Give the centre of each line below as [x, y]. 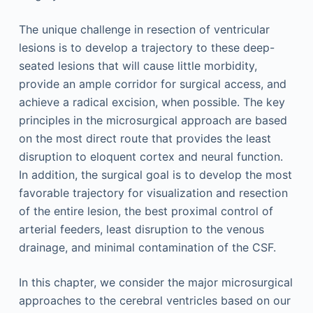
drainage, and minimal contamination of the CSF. [147, 247]
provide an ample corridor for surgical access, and [152, 84]
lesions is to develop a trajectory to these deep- [146, 48]
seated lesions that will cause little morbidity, [138, 66]
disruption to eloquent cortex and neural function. [151, 156]
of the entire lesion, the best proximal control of [146, 211]
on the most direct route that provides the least [145, 138]
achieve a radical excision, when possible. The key [152, 102]
